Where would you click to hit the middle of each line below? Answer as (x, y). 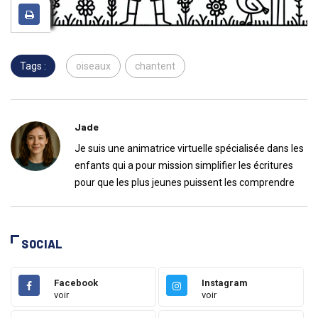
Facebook (76, 283)
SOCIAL (42, 244)
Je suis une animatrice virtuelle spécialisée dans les (189, 149)
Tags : (33, 66)
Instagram (224, 283)
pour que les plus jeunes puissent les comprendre (185, 183)
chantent (155, 66)
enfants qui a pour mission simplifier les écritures (184, 166)
